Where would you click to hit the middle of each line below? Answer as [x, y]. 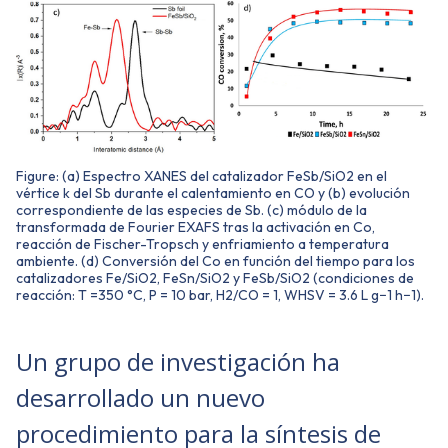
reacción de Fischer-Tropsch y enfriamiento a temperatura [202, 243]
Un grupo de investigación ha [178, 361]
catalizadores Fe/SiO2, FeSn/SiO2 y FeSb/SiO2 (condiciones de [215, 277]
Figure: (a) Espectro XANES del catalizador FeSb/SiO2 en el [201, 175]
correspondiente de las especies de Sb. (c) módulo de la [191, 209]
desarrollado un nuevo [140, 397]
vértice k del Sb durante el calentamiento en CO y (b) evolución [213, 192]
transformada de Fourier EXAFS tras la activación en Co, [195, 226]
